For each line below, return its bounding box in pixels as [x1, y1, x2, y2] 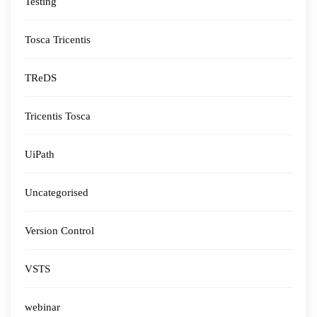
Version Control [25, 225, 94, 236]
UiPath [25, 149, 54, 160]
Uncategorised [25, 187, 88, 198]
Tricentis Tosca [25, 110, 91, 122]
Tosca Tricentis [25, 34, 91, 45]
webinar [25, 301, 60, 313]
